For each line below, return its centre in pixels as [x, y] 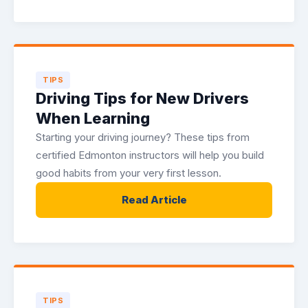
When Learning [93, 118]
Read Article [154, 200]
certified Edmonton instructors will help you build [150, 155]
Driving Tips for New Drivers [142, 98]
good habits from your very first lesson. [129, 173]
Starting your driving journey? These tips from [143, 137]
